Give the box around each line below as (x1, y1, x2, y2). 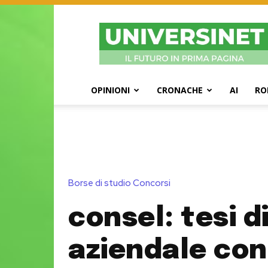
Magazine (184, 29, 221, 41)
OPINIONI (91, 84, 130, 96)
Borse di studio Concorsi (68, 177, 170, 190)
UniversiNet (184, 17, 229, 28)
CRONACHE (157, 84, 203, 96)
